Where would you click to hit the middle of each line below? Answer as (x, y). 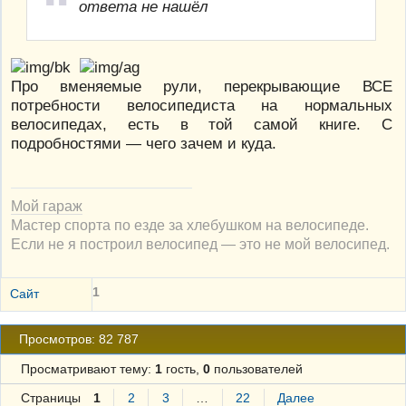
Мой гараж (47, 205)
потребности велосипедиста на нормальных (202, 105)
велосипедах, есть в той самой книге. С (202, 124)
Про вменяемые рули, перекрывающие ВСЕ (202, 86)
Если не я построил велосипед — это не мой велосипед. (200, 243)
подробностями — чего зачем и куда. (144, 143)
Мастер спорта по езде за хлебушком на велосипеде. (190, 224)
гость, (182, 369)
